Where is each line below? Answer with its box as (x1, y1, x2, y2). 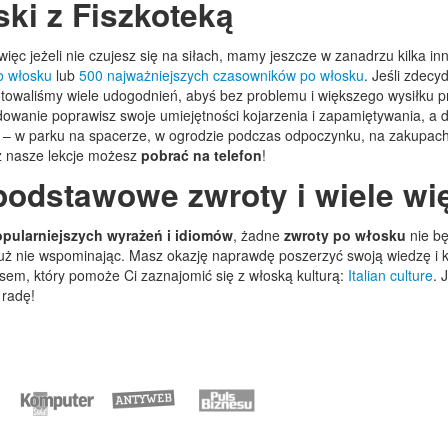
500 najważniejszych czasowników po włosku (79, 65, 364, 85)
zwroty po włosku (284, 225, 406, 245)
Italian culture (348, 265, 433, 285)
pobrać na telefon (141, 145, 262, 165)
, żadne (233, 225, 284, 245)
